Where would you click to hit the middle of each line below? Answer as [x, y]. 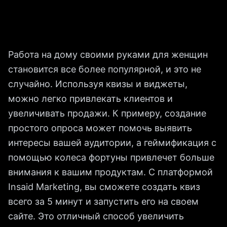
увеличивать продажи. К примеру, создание [107, 113]
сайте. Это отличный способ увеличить [96, 216]
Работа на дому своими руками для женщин [108, 54]
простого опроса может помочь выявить [100, 128]
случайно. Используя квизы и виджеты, [98, 84]
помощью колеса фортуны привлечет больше [111, 157]
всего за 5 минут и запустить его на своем [103, 201]
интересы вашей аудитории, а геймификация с [112, 143]
